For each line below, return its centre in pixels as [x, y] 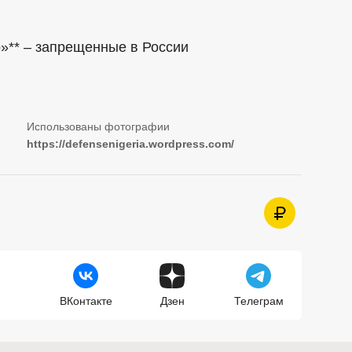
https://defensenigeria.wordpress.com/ [130, 144]
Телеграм [258, 301]
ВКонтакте [86, 301]
